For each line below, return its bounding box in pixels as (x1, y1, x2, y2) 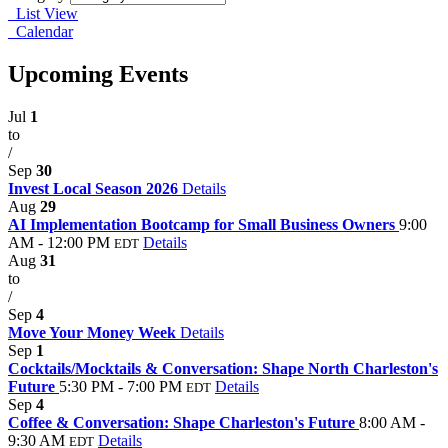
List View (8, 4, 78, 22)
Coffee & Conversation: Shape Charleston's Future (8, 413, 359, 431)
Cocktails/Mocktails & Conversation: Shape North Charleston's (8, 359, 438, 377)
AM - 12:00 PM (8, 233, 110, 251)
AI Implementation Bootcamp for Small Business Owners (8, 215, 399, 233)
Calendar (8, 22, 73, 40)
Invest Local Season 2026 (8, 179, 182, 197)
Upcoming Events (8, 60, 188, 87)
